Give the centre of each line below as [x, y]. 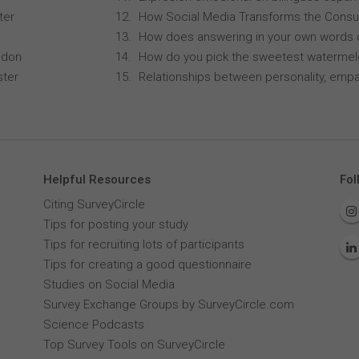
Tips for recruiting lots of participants [143, 244]
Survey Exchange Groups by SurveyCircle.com [168, 305]
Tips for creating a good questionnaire [147, 264]
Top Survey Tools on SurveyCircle [134, 345]
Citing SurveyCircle [94, 204]
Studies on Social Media [109, 284]
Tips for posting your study [115, 224]
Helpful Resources [97, 179]
